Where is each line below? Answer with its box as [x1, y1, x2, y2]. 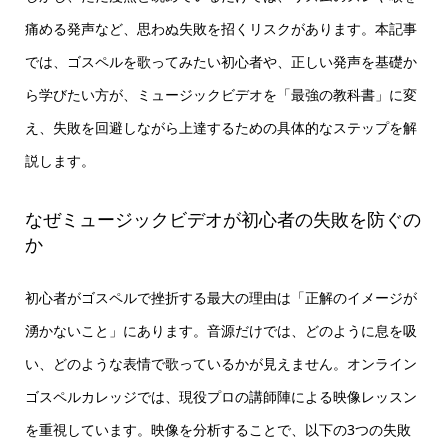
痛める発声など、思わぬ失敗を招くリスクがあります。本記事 [24, 18, 417, 38]
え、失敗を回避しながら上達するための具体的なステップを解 [24, 117, 417, 137]
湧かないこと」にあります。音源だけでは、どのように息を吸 [24, 321, 417, 341]
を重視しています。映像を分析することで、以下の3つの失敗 [24, 420, 411, 440]
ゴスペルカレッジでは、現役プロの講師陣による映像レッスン [24, 387, 417, 407]
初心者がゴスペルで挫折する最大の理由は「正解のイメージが [24, 288, 417, 308]
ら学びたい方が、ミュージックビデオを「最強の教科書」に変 [24, 84, 417, 104]
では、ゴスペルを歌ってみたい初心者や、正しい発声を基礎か [24, 51, 417, 71]
